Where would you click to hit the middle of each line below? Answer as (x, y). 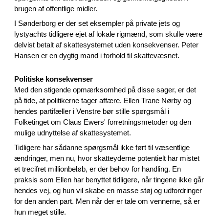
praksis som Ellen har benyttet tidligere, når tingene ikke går (109, 180)
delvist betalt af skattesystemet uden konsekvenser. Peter (107, 45)
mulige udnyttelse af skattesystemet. (73, 133)
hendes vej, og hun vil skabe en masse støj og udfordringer (108, 190)
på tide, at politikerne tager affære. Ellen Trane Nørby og (103, 100)
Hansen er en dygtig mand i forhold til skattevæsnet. (97, 55)
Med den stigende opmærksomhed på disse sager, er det (105, 90)
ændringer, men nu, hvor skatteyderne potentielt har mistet (107, 158)
